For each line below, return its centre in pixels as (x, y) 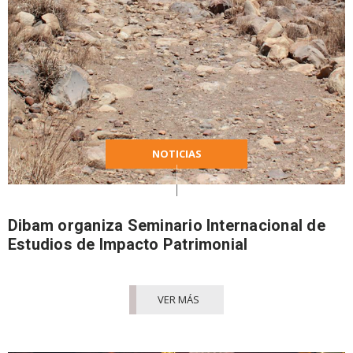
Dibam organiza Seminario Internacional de (167, 225)
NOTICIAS (176, 153)
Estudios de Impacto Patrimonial (128, 244)
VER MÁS (178, 299)
